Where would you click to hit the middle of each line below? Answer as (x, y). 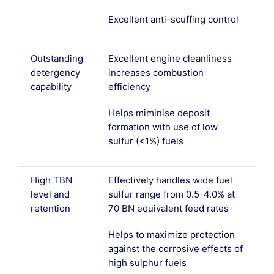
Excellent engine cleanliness (170, 59)
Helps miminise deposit (159, 113)
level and (50, 194)
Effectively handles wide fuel (170, 180)
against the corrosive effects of (175, 249)
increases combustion (156, 73)
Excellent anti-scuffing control (173, 20)
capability (51, 87)
